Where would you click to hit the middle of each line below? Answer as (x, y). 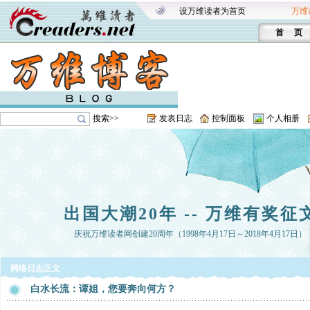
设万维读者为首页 (212, 11)
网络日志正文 (35, 268)
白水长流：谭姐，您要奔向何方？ (103, 289)
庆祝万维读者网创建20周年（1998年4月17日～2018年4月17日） (190, 234)
